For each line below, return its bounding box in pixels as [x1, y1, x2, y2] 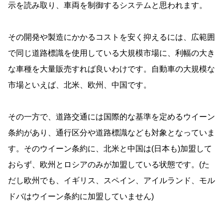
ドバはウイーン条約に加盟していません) [8, 192, 154, 201]
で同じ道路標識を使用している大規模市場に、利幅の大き [8, 49, 215, 58]
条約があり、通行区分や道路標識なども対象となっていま [8, 128, 215, 137]
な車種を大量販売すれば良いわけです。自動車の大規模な [8, 65, 215, 74]
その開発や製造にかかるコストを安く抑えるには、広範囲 [8, 33, 215, 42]
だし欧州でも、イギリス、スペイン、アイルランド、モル [8, 176, 215, 185]
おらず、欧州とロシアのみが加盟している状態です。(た [8, 160, 210, 169]
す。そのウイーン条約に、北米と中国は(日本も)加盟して [8, 144, 212, 153]
